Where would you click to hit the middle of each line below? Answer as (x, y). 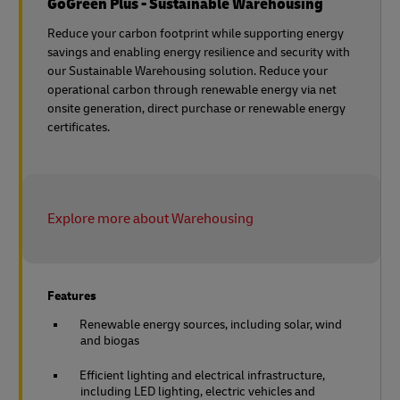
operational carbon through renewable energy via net (192, 89)
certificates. (79, 127)
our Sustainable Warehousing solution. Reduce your (187, 71)
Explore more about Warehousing (150, 218)
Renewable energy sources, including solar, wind (211, 324)
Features (72, 296)
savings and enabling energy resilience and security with (199, 52)
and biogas (110, 340)
